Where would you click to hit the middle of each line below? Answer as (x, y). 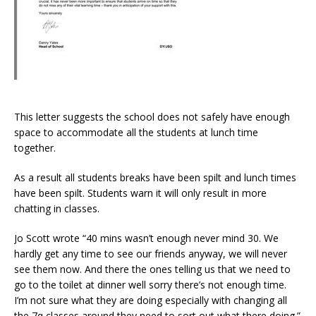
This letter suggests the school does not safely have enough (152, 116)
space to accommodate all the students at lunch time (136, 132)
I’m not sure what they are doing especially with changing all (151, 300)
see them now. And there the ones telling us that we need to (152, 269)
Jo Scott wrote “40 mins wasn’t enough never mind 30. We (146, 238)
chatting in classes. (57, 208)
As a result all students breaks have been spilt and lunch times (155, 177)
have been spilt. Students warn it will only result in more (140, 193)
